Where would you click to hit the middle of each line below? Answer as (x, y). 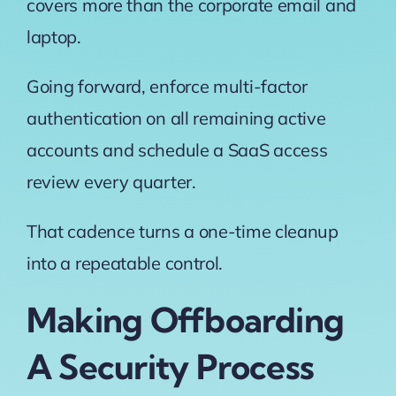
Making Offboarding (185, 320)
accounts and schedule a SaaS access (177, 149)
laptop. (56, 36)
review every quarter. (113, 181)
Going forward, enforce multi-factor (167, 86)
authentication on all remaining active (176, 118)
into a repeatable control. (125, 263)
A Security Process (170, 366)
